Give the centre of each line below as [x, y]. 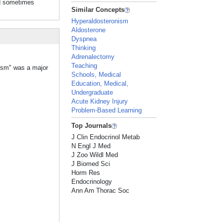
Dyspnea [84, 39]
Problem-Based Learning [107, 110]
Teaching [84, 66]
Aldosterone [89, 30]
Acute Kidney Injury [100, 101]
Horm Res [86, 173]
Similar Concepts [98, 10]
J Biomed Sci [91, 164]
